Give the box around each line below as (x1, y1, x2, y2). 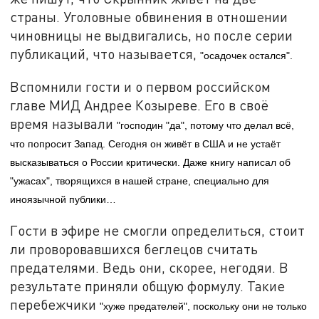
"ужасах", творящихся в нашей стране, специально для (10, 175, 270, 187)
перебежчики (10, 296, 100, 313)
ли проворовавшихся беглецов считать (10, 240, 258, 257)
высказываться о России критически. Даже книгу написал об (10, 157, 291, 169)
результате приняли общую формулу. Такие (10, 277, 286, 294)
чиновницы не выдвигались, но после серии (10, 27, 293, 44)
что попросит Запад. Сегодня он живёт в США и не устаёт (10, 138, 281, 150)
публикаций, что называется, (10, 46, 201, 63)
